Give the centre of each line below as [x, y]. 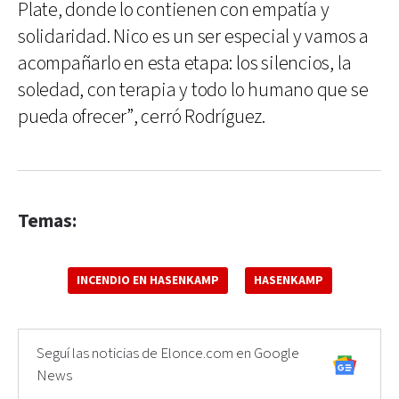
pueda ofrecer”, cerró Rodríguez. [142, 117]
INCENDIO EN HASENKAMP [147, 280]
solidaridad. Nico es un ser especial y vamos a [193, 37]
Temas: [47, 221]
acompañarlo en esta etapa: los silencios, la [185, 63]
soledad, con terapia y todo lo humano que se [193, 90]
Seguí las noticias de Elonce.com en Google [168, 353]
